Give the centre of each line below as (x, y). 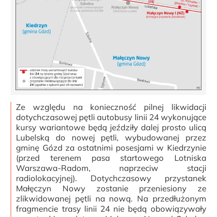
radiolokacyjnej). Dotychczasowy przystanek (111, 178)
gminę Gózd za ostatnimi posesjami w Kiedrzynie (111, 147)
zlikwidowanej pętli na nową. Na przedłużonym (111, 198)
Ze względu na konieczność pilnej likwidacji (111, 107)
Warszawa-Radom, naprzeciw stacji (111, 168)
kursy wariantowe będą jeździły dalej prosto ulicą (111, 127)
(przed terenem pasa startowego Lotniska (111, 157)
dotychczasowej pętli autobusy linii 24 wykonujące (111, 117)
